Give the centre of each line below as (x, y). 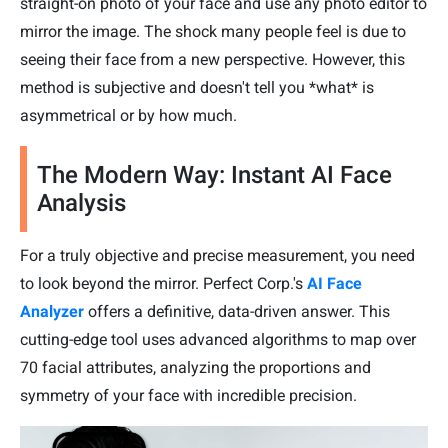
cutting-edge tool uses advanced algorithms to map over (218, 340)
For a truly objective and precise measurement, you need (217, 256)
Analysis (81, 203)
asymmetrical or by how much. (128, 116)
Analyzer (52, 312)
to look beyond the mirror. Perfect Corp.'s (163, 284)
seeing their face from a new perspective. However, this (212, 60)
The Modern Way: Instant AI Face (214, 175)
